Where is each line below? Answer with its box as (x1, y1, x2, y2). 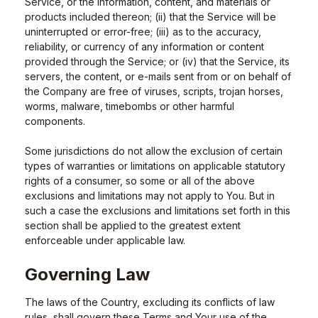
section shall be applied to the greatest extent (25, 219, 241, 231)
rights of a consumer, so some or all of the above (25, 175, 255, 187)
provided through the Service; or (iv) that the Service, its (25, 55, 290, 67)
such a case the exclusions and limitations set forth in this (25, 204, 290, 216)
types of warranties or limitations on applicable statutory (25, 160, 285, 172)
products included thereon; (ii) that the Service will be (25, 11, 276, 23)
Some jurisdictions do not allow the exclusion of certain (25, 145, 283, 157)
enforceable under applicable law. (25, 234, 185, 246)
